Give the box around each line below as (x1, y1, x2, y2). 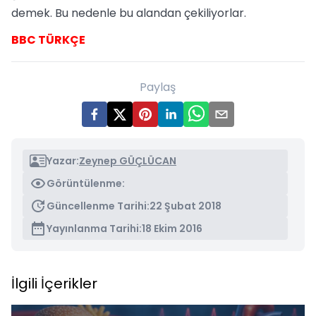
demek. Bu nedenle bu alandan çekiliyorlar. (11, 5, 246, 21)
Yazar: (47, 154, 79, 168)
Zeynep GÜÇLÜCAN (79, 154, 176, 168)
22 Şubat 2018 (150, 199, 221, 213)
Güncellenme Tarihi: (47, 199, 150, 213)
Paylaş (140, 79, 176, 95)
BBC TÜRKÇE (11, 32, 85, 48)
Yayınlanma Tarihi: (47, 221, 142, 236)
